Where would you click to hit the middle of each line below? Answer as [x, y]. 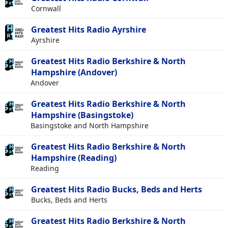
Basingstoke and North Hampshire [90, 126]
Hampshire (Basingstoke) [82, 115]
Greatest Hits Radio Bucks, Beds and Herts [117, 190]
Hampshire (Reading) [74, 158]
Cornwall [46, 9]
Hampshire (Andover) [74, 73]
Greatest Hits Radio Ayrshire [89, 30]
